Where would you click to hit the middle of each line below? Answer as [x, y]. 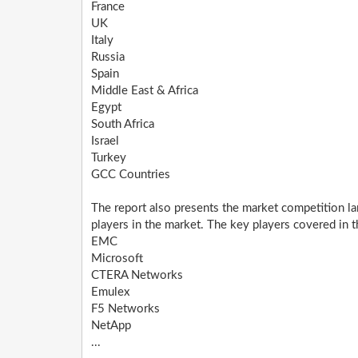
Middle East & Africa [145, 91]
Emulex [110, 292]
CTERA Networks [137, 276]
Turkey [109, 158]
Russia [108, 58]
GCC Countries [131, 175]
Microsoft [117, 259]
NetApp [111, 326]
